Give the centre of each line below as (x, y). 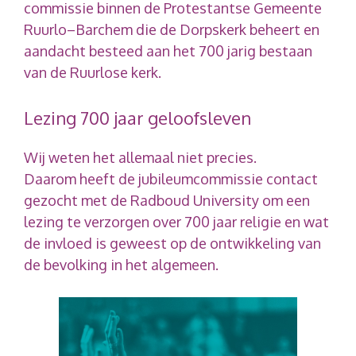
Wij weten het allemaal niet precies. (140, 157)
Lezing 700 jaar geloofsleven (137, 117)
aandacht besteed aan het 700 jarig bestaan (168, 50)
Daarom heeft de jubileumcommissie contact (171, 178)
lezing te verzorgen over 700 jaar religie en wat (176, 221)
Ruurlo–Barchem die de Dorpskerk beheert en (172, 29)
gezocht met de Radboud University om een (167, 200)
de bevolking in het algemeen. (121, 264)
